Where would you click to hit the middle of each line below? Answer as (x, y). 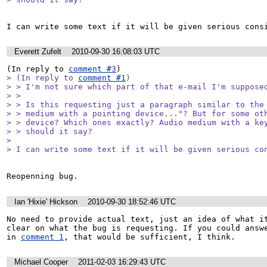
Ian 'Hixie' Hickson (46, 201)
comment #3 (92, 69)
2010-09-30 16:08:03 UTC (116, 51)
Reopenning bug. (42, 176)
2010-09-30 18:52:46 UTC (132, 201)
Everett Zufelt (38, 51)
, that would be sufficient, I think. (150, 237)
